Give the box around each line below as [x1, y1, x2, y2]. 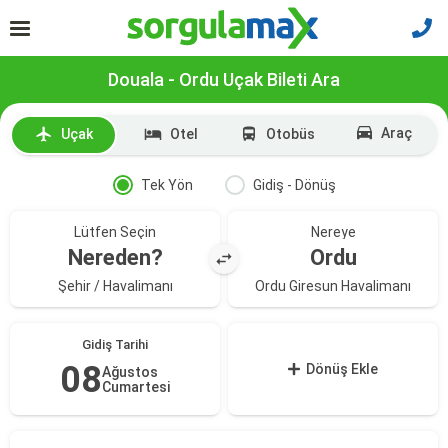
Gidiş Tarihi [82, 337, 148, 352]
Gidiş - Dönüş [252, 177, 336, 193]
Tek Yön [140, 177, 193, 193]
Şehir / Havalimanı [57, 278, 173, 294]
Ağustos [102, 364, 158, 380]
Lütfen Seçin [74, 224, 156, 240]
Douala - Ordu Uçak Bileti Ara [108, 69, 340, 90]
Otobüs [266, 126, 315, 142]
